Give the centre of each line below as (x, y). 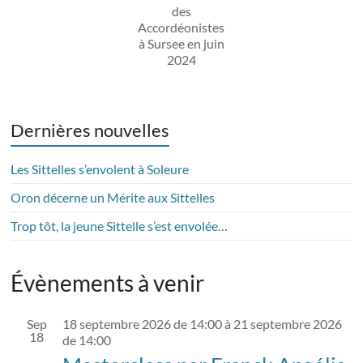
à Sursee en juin (181, 43)
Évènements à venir (108, 283)
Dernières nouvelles (90, 130)
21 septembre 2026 (288, 324)
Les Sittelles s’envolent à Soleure (100, 169)
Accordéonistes (181, 27)
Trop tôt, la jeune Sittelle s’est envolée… (120, 226)
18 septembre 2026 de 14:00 (143, 324)
